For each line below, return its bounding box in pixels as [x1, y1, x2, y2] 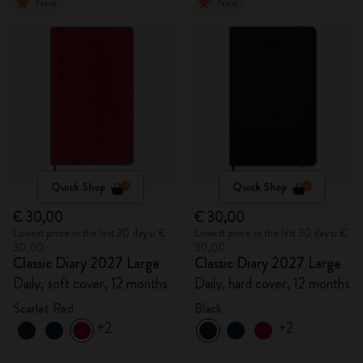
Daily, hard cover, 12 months [194, 273, 350, 294]
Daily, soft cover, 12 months [13, 273, 168, 294]
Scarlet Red [13, 299, 74, 318]
